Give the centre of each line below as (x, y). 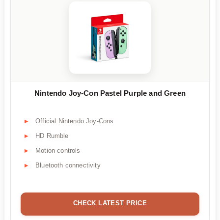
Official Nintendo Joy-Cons (75, 121)
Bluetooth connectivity (68, 165)
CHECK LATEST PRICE (110, 203)
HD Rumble (52, 136)
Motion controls (58, 151)
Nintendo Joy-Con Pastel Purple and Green (110, 93)
